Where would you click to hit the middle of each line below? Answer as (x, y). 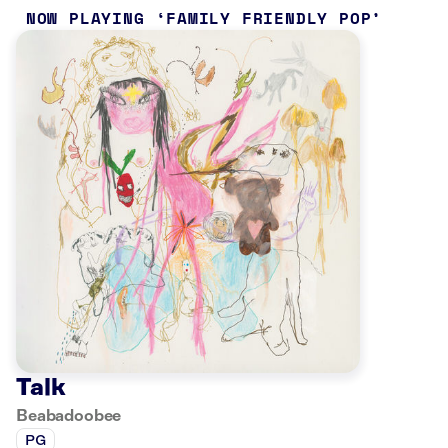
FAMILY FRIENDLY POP (269, 17)
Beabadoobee (69, 416)
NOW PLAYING (85, 17)
